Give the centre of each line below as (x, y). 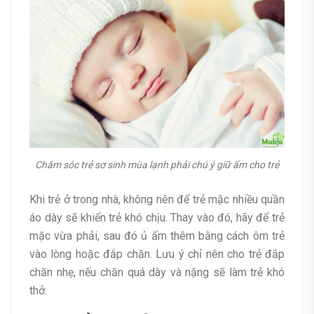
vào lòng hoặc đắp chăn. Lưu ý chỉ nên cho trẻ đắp (157, 254)
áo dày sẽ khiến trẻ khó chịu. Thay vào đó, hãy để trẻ (157, 218)
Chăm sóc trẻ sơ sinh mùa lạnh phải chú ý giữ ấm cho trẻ (157, 165)
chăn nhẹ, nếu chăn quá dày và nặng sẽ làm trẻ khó (157, 273)
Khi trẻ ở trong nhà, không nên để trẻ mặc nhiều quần (157, 200)
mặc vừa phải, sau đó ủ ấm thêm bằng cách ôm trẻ (157, 236)
